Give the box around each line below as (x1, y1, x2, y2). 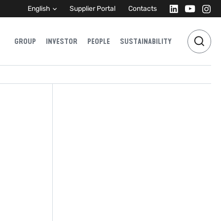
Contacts (128, 4, 157, 13)
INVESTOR (46, 37, 77, 46)
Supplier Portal (70, 4, 115, 13)
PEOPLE (87, 37, 110, 46)
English (28, 4, 50, 13)
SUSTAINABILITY (120, 37, 172, 46)
